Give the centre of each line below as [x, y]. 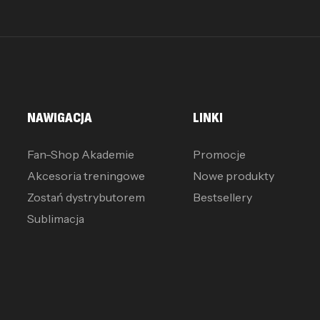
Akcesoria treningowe [86, 176]
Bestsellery [223, 197]
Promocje [220, 154]
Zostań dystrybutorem [86, 197]
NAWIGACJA [59, 118]
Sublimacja [55, 219]
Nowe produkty [234, 176]
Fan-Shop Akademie [80, 154]
